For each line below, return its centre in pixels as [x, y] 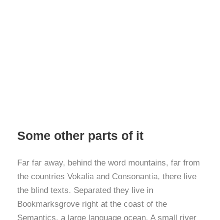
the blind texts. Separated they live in [85, 190]
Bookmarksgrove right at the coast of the [92, 204]
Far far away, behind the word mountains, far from [109, 163]
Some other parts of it [80, 136]
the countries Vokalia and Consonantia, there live [107, 177]
